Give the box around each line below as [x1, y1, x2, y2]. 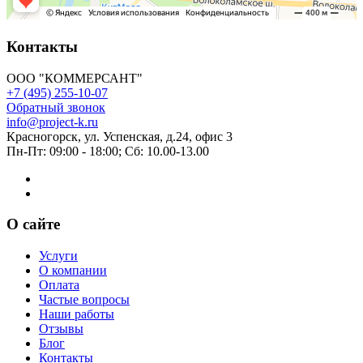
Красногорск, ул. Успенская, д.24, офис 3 [6, 129, 233, 143]
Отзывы [39, 321, 83, 335]
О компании [39, 263, 107, 277]
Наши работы [39, 306, 114, 321]
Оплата [39, 277, 79, 292]
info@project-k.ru [6, 114, 98, 129]
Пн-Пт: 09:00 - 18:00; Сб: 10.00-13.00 [6, 143, 209, 158]
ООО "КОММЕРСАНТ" [6, 70, 143, 85]
